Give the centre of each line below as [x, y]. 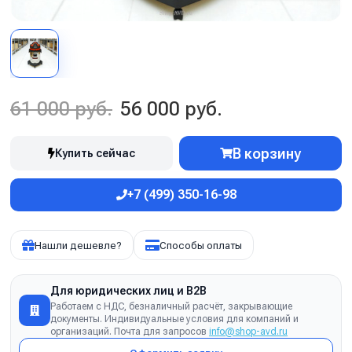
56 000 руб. [171, 109]
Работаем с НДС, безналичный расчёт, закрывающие [171, 306]
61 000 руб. [61, 109]
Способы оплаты [201, 245]
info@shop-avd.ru [248, 332]
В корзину [267, 153]
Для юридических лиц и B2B [128, 291]
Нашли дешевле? [78, 245]
